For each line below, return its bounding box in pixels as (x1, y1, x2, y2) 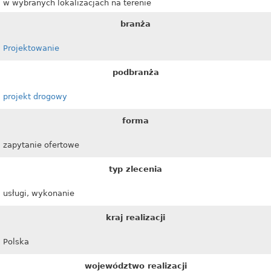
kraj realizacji (106, 213, 165, 222)
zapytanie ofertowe (3, 140, 79, 149)
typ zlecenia (109, 165, 162, 174)
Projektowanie (3, 44, 59, 53)
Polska (3, 237, 29, 246)
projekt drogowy (3, 92, 67, 101)
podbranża (112, 68, 159, 77)
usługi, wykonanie (3, 189, 74, 198)
